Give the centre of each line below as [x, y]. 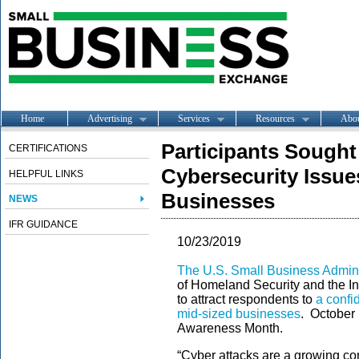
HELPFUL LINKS [46, 174]
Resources [275, 118]
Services [194, 118]
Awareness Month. [230, 328]
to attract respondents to [246, 299]
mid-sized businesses [239, 314]
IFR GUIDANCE [43, 224]
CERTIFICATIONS [48, 148]
